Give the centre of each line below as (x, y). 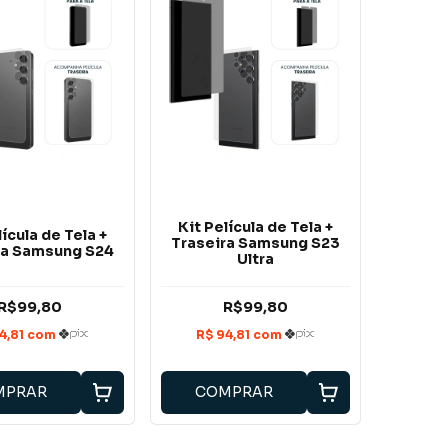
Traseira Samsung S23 (255, 242)
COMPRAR (234, 392)
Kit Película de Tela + (255, 226)
